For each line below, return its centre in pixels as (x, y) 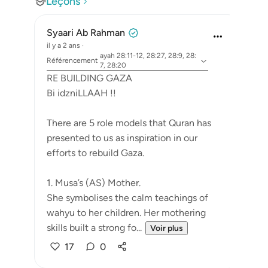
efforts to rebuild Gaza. (97, 153)
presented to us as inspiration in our (122, 138)
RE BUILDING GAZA (89, 78)
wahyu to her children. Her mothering (126, 213)
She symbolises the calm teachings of (127, 198)
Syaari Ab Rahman (86, 33)
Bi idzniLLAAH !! (81, 93)
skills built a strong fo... (94, 228)
